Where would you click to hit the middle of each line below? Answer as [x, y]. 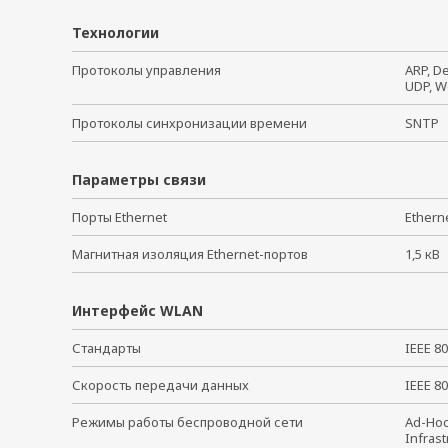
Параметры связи [139, 179]
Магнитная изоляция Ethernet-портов [190, 253]
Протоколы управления [146, 69]
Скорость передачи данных [160, 384]
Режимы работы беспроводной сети [187, 421]
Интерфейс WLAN [137, 310]
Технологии [115, 32]
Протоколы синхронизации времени [189, 122]
